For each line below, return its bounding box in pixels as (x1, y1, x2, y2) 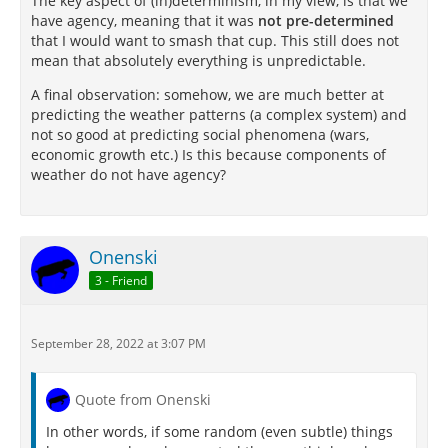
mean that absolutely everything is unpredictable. (31, 51, 366, 70)
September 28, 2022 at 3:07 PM (31, 335, 206, 352)
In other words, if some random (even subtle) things (46, 422, 393, 441)
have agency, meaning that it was (31, 11, 258, 30)
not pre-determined (258, 11, 394, 30)
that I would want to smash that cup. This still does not (31, 31, 399, 50)
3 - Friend (95, 271, 147, 289)
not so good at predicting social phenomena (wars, (31, 125, 369, 144)
